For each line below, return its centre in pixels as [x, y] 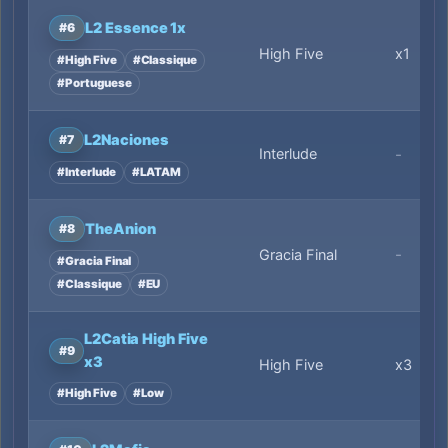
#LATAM [156, 171]
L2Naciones [126, 139]
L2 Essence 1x [135, 27]
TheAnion [120, 228]
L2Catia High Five [145, 339]
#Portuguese [94, 82]
